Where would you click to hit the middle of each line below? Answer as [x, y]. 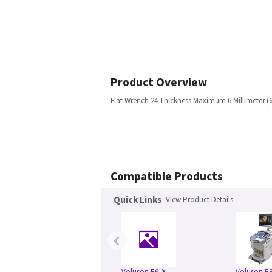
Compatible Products [167, 176]
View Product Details [199, 199]
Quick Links [138, 199]
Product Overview [159, 82]
